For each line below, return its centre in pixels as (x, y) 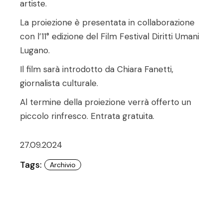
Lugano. (35, 50)
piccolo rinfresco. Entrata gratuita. (87, 116)
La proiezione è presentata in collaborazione (108, 22)
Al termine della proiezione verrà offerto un (106, 102)
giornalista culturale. (59, 83)
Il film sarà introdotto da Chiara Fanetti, (97, 69)
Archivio (63, 165)
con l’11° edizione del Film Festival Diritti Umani (110, 36)
